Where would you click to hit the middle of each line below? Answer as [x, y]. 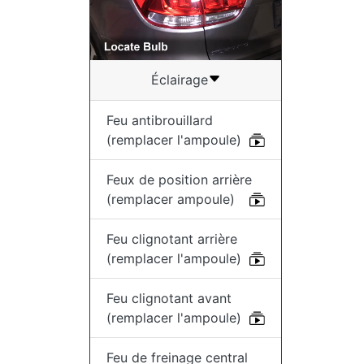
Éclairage [179, 79]
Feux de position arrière [179, 180]
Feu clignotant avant [169, 299]
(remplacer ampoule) [171, 199]
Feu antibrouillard [160, 121]
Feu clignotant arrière [172, 239]
